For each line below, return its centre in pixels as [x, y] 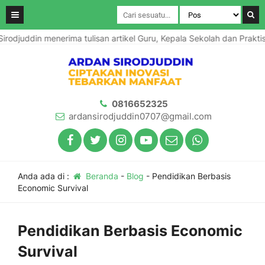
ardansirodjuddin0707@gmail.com [140, 116]
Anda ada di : [45, 176]
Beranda [101, 176]
